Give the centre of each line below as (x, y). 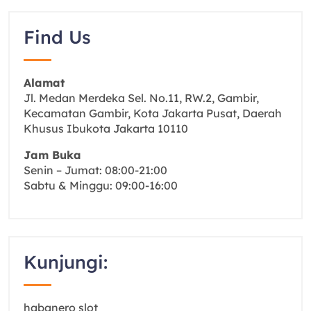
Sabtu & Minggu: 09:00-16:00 (101, 185)
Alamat (44, 82)
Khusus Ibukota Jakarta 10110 (106, 128)
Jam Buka (52, 154)
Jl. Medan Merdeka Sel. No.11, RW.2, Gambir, (141, 98)
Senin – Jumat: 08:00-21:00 (95, 170)
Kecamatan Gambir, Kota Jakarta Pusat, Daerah (153, 113)
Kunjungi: (66, 262)
